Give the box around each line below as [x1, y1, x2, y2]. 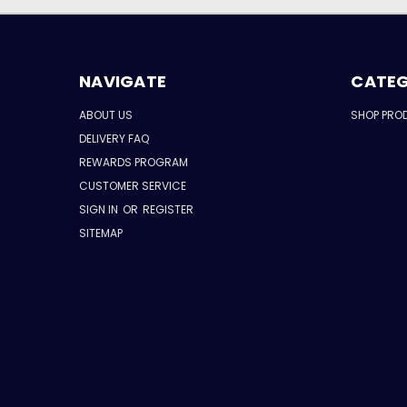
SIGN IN [79, 202, 121, 218]
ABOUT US [79, 107, 133, 124]
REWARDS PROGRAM [79, 154, 188, 171]
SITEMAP [79, 225, 123, 242]
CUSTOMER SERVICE [79, 178, 186, 194]
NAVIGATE [79, 70, 166, 94]
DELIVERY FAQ [79, 131, 149, 147]
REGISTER [143, 202, 194, 218]
